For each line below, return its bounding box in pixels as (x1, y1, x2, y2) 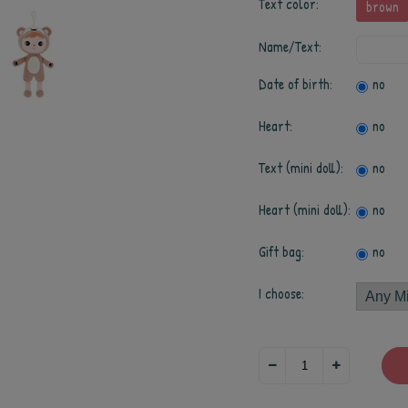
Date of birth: (259, 75, 332, 94)
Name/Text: (259, 37, 321, 56)
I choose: (259, 284, 304, 303)
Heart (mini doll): (259, 200, 351, 219)
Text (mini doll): (259, 158, 343, 178)
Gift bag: (259, 242, 304, 261)
